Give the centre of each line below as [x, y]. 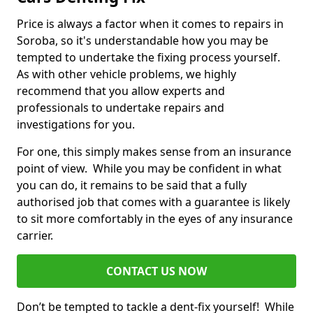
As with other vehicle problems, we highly [126, 74]
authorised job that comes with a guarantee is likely [153, 202]
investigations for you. [77, 125]
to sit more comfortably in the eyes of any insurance [155, 219]
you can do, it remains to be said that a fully [132, 185]
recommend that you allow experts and [121, 91]
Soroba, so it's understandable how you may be [143, 41]
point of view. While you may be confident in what [149, 169]
